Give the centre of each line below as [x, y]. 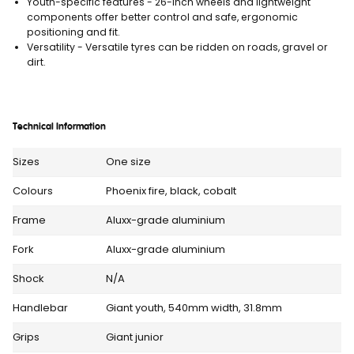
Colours [33, 190]
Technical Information [59, 127]
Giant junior [135, 337]
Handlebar [40, 307]
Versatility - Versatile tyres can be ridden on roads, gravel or [177, 47]
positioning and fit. [73, 32]
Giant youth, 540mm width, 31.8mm [194, 307]
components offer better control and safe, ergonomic [162, 17]
